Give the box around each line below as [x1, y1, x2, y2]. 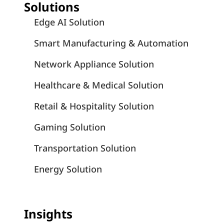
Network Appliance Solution [34, 58, 154, 70]
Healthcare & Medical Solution [34, 79, 163, 91]
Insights [24, 205, 72, 222]
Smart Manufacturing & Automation [34, 37, 188, 49]
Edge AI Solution [34, 16, 104, 28]
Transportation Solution [34, 142, 136, 154]
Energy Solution [34, 163, 102, 175]
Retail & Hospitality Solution [34, 100, 154, 112]
